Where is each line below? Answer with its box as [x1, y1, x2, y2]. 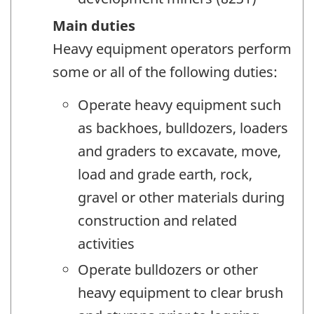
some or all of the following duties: [53, 62, 278, 82]
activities [78, 233, 135, 253]
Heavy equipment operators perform [53, 39, 292, 59]
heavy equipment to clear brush [78, 282, 283, 302]
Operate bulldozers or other [78, 259, 258, 279]
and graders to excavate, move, [78, 141, 281, 161]
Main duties [53, 16, 135, 36]
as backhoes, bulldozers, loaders [78, 118, 288, 137]
